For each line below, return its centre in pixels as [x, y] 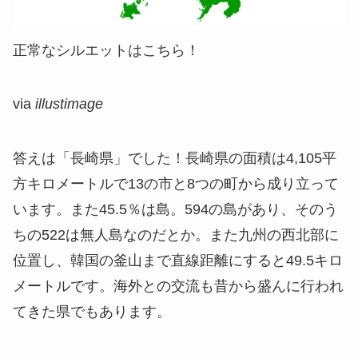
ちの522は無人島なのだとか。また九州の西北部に [176, 235]
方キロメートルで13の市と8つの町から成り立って [176, 184]
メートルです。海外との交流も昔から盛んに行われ [178, 286]
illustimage [69, 104]
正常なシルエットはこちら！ [106, 50]
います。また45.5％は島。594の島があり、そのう [175, 210]
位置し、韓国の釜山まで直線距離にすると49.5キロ [178, 261]
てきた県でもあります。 [92, 312]
